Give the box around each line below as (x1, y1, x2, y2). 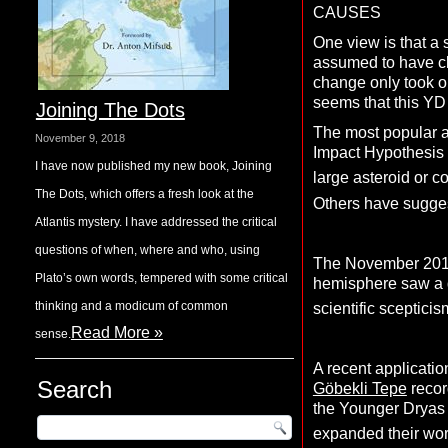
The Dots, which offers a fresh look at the (34, 187, 254, 201)
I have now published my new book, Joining (34, 159, 272, 173)
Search (36, 376, 112, 403)
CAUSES (312, 4, 381, 22)
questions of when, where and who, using (34, 243, 260, 257)
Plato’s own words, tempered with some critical (34, 271, 288, 285)
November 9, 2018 (34, 132, 125, 144)
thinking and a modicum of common (34, 299, 228, 313)
